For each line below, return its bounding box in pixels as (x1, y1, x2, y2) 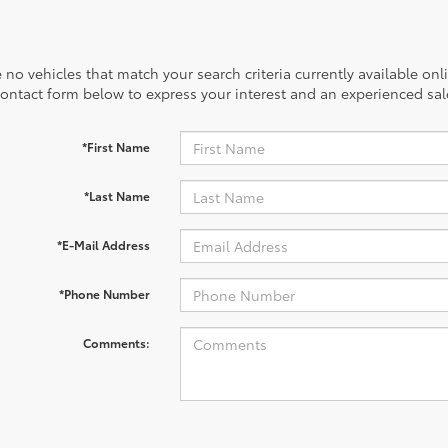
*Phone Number (58, 285, 150, 302)
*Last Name (83, 187, 150, 204)
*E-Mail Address (56, 236, 150, 253)
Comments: (82, 334, 150, 351)
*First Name (81, 138, 150, 155)
